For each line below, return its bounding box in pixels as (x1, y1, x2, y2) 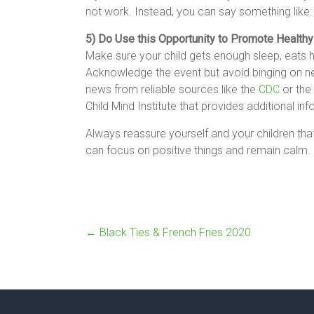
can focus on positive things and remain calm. (86, 144, 310, 157)
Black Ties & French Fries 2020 (97, 226, 251, 239)
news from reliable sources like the (86, 83, 259, 96)
